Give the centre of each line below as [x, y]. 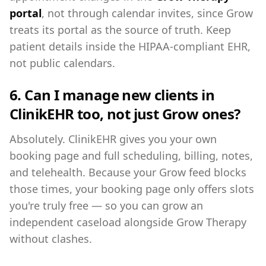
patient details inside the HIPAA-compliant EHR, [130, 46]
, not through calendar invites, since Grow [147, 13]
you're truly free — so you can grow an [106, 205]
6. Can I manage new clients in [112, 95]
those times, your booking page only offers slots [132, 189]
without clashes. [51, 239]
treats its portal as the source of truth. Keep [120, 30]
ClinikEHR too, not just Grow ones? [125, 114]
